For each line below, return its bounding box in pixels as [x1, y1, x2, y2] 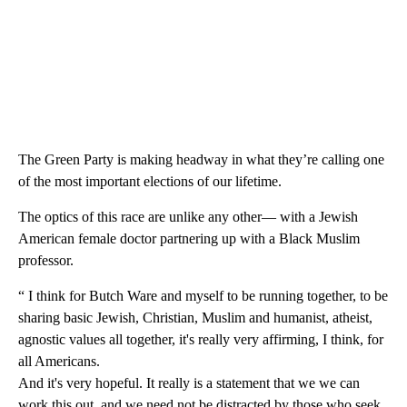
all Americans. [18, 352, 100, 369]
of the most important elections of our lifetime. [18, 173, 282, 189]
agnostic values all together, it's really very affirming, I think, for [18, 331, 383, 347]
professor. [18, 252, 74, 268]
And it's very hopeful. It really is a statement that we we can [18, 374, 360, 391]
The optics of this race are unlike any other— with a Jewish [18, 208, 358, 224]
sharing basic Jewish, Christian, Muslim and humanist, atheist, [18, 309, 372, 325]
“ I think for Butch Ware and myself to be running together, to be [18, 287, 388, 303]
